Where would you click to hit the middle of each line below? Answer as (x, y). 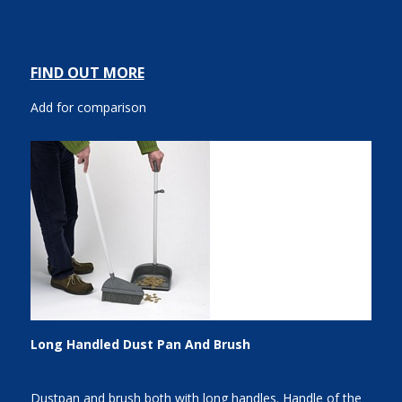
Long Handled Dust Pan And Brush (140, 344)
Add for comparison (88, 108)
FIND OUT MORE (87, 73)
